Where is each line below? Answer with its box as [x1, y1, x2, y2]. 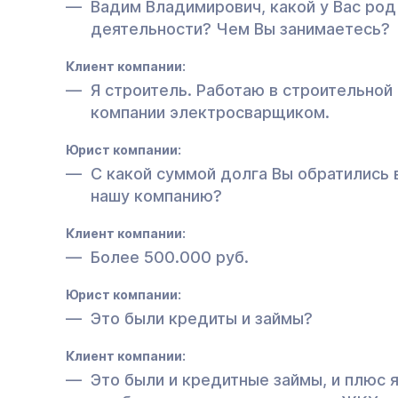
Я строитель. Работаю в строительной [91, 80, 393, 99]
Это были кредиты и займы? [91, 308, 313, 328]
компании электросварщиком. [91, 102, 330, 122]
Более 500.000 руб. [91, 247, 249, 267]
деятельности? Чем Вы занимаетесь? [91, 19, 390, 38]
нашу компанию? [91, 186, 222, 205]
